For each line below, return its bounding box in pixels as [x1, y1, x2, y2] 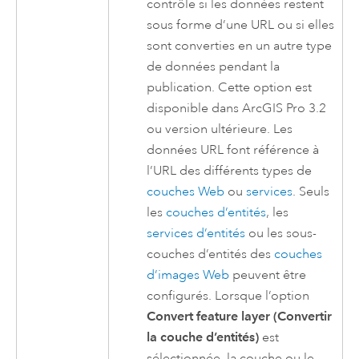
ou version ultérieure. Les [147, 121, 293, 138]
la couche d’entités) [147, 329, 260, 345]
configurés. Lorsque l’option [147, 288, 310, 305]
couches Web [147, 184, 225, 200]
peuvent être [229, 267, 307, 284]
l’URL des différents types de [147, 163, 313, 179]
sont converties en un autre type [147, 38, 333, 54]
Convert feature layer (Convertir [147, 309, 333, 325]
